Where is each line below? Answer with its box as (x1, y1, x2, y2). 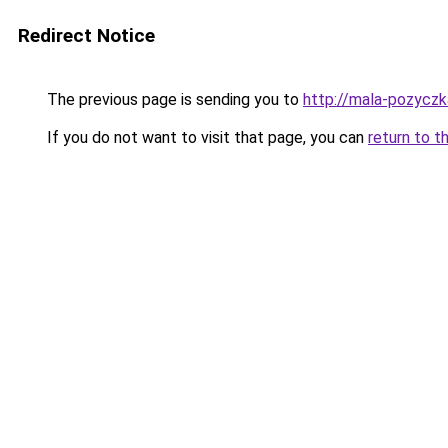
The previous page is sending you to (43, 90, 303, 109)
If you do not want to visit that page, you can (43, 128, 368, 147)
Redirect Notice (18, 24, 155, 47)
